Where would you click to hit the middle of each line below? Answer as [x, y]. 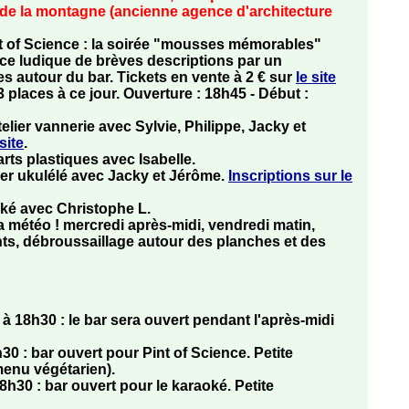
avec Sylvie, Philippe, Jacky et [200, 127]
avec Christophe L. [84, 209]
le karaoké [192, 386]
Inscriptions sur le [290, 176]
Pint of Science [194, 353]
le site [316, 78]
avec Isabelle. [147, 160]
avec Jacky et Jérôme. [148, 176]
